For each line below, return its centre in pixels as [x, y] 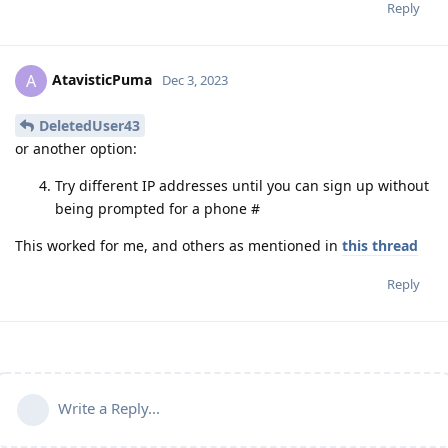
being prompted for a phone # [157, 209]
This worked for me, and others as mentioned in [178, 246]
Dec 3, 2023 [195, 80]
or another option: [76, 149]
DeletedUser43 [89, 126]
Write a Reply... [109, 408]
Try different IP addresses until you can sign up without [242, 186]
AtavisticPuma [102, 80]
